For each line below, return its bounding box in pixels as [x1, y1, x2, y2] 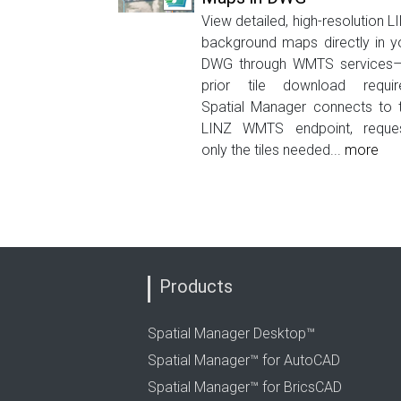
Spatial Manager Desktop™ [148, 325, 315, 343]
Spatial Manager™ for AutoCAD [148, 352, 340, 370]
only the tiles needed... [201, 141, 345, 159]
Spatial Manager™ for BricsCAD [148, 379, 342, 397]
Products [159, 276, 233, 298]
